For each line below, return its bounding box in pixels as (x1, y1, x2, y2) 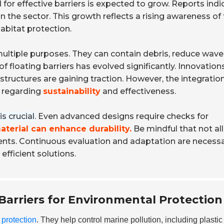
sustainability (43, 86, 100, 96)
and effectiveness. (100, 86, 176, 96)
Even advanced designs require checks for (36, 111, 208, 121)
